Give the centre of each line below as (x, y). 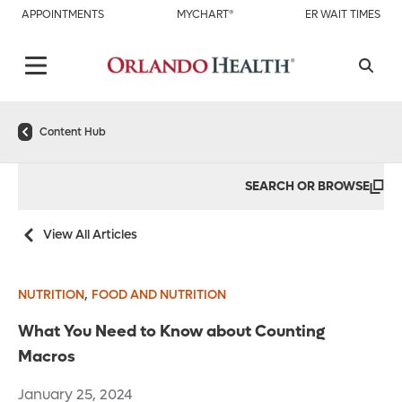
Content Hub (73, 132)
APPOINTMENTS (63, 14)
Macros (47, 357)
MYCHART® (205, 14)
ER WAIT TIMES (343, 14)
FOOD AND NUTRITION (159, 295)
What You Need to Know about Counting (171, 332)
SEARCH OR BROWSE (307, 187)
